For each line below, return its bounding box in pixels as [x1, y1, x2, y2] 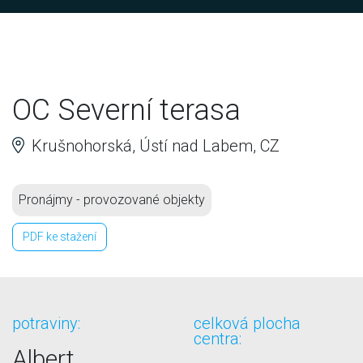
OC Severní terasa [12, 92, 241, 127]
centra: [194, 328, 241, 348]
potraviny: [12, 313, 80, 333]
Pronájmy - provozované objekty [19, 191, 205, 207]
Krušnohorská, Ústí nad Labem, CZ [28, 135, 280, 156]
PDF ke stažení [23, 229, 96, 243]
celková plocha [194, 313, 301, 333]
